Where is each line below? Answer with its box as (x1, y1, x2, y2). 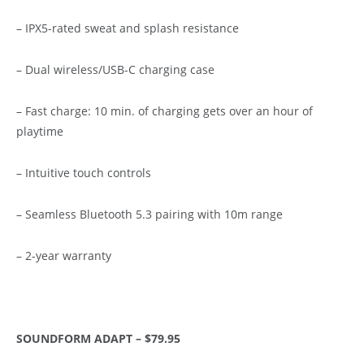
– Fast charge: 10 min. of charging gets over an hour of (16, 103, 313, 119)
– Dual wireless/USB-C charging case (16, 62, 214, 78)
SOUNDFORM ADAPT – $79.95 (16, 331, 180, 347)
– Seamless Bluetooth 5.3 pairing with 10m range (16, 206, 283, 223)
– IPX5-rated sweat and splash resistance (16, 20, 239, 37)
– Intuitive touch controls (16, 165, 151, 181)
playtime (16, 123, 63, 140)
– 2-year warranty (16, 248, 111, 264)
